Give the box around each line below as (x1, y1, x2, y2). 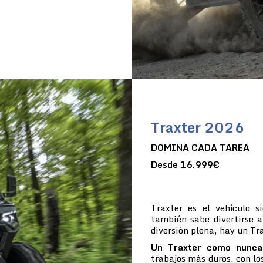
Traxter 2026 (151, 115, 244, 139)
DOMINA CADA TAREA (151, 140, 249, 154)
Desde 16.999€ (151, 157, 220, 171)
